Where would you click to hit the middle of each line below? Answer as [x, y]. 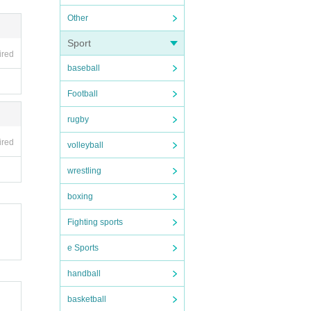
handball [84, 274]
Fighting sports [95, 222]
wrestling [84, 171]
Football [83, 94]
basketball [87, 299]
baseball [84, 68]
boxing [80, 196]
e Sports [83, 248]
